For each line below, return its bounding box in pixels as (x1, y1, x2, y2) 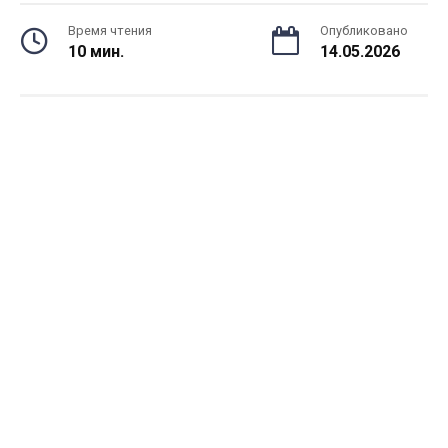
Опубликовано (320, 23, 408, 38)
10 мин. (68, 42, 124, 61)
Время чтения (68, 23, 152, 38)
